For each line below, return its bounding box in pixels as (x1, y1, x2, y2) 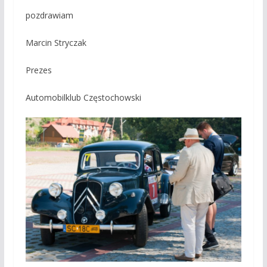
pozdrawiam (25, 9, 73, 21)
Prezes (25, 64, 52, 76)
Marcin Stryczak (25, 36, 86, 48)
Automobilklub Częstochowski (25, 91, 141, 103)
